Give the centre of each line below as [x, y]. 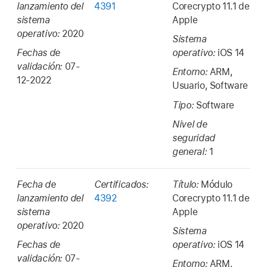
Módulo [217, 184]
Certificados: [122, 184]
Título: [187, 184]
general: [191, 152]
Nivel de [190, 125]
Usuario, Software [210, 86]
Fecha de [36, 184]
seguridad [194, 138]
